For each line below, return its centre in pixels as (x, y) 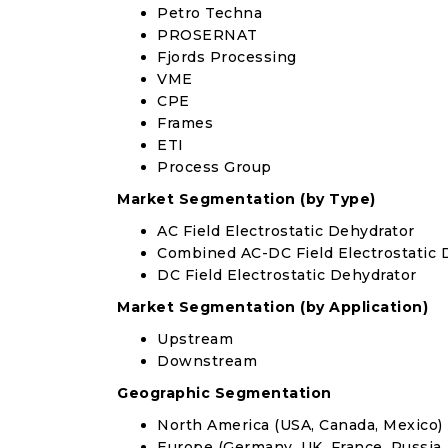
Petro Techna (209, 13)
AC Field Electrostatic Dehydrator (286, 231)
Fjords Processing (227, 57)
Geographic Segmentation (224, 393)
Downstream (207, 361)
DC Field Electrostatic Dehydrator (287, 275)
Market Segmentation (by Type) (246, 199)
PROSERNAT (207, 35)
